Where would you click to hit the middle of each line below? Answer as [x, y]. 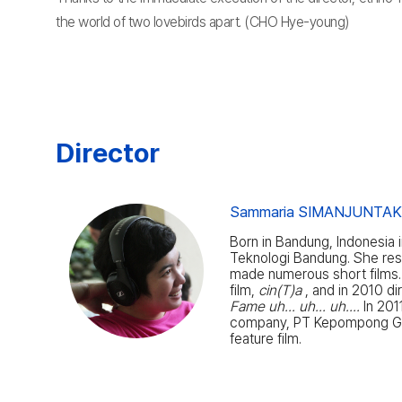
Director [108, 153]
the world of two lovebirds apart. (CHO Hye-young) [202, 22]
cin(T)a [280, 290]
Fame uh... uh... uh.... [295, 306]
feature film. [266, 339]
